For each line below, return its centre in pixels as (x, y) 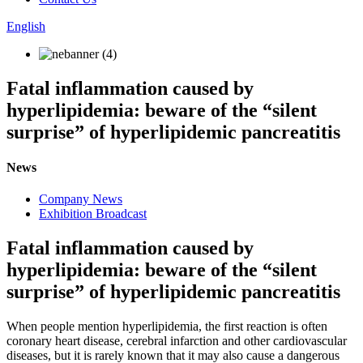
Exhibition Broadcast (93, 214)
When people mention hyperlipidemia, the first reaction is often (167, 327)
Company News (81, 199)
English (26, 26)
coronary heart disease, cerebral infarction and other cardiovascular (177, 341)
